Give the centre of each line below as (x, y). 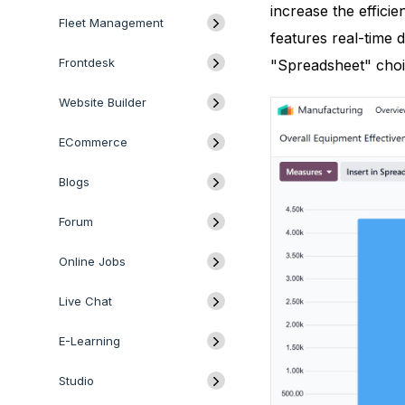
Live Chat (85, 301)
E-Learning (89, 341)
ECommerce (95, 142)
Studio (76, 381)
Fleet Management (111, 23)
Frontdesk (89, 62)
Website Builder (104, 102)
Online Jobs (92, 261)
